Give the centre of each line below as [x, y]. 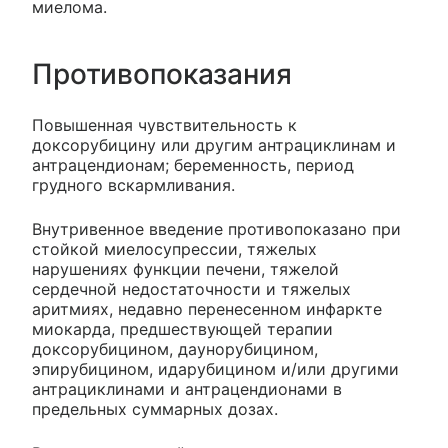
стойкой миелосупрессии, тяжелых [174, 248]
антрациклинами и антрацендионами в [187, 388]
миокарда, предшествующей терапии [182, 328]
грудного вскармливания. [133, 184]
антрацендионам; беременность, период [193, 164]
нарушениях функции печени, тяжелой [185, 268]
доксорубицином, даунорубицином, [175, 348]
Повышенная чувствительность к [164, 124]
